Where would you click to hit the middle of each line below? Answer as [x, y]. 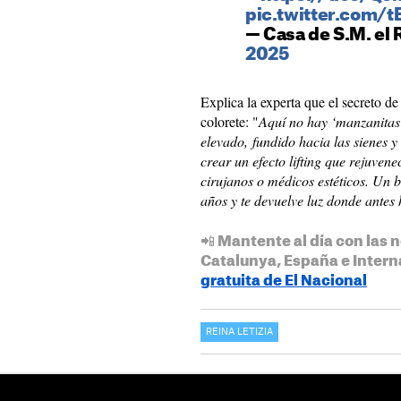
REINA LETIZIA [239, 332]
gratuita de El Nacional [284, 281]
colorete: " [230, 121]
